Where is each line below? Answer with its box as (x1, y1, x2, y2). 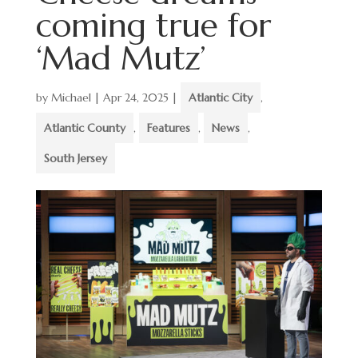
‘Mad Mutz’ (35, 38, 206, 78)
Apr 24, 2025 (102, 90, 169, 105)
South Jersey (43, 151, 107, 165)
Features (146, 121, 190, 135)
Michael (50, 90, 91, 105)
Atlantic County (43, 121, 125, 135)
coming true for (35, 5, 271, 46)
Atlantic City (188, 90, 253, 105)
